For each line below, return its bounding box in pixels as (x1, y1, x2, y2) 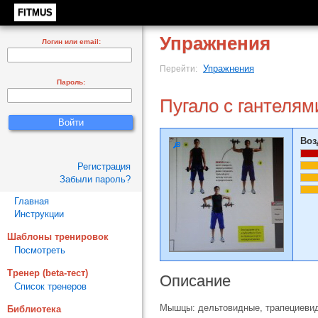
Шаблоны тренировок (7, 231, 109, 242)
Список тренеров (14, 281, 87, 292)
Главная (14, 196, 49, 207)
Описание (160, 272, 231, 290)
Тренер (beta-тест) (7, 268, 88, 278)
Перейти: (160, 64, 199, 73)
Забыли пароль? (60, 174, 131, 185)
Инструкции (14, 209, 64, 219)
